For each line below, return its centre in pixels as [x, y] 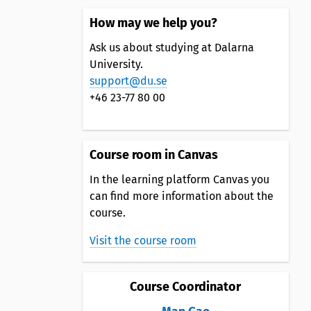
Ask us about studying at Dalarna [171, 47]
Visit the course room [143, 240]
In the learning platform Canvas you [179, 179]
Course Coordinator [186, 286]
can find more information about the [181, 196]
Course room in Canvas [153, 154]
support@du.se [128, 81]
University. [116, 64]
